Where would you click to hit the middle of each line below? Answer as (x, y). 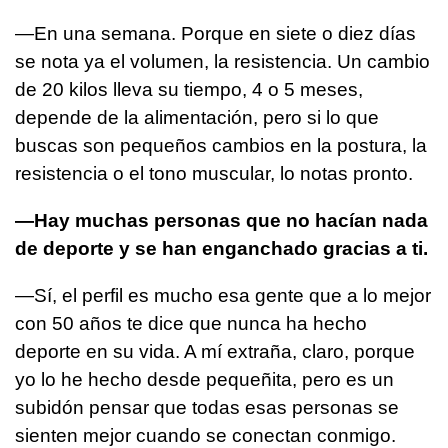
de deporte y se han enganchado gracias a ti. (221, 249)
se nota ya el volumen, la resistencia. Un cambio (222, 62)
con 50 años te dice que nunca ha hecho (191, 324)
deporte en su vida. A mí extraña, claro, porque (215, 352)
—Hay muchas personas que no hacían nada (221, 221)
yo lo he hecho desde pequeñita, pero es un (204, 380)
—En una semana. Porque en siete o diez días (215, 34)
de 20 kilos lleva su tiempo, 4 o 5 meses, (189, 90)
